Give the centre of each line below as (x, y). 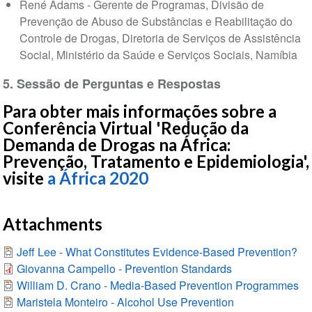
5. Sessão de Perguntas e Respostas (111, 84)
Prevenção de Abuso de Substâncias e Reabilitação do (156, 22)
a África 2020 (97, 178)
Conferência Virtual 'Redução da (125, 128)
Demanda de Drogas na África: (116, 145)
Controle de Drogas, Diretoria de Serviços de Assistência (160, 38)
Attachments (52, 224)
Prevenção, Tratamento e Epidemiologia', (156, 162)
